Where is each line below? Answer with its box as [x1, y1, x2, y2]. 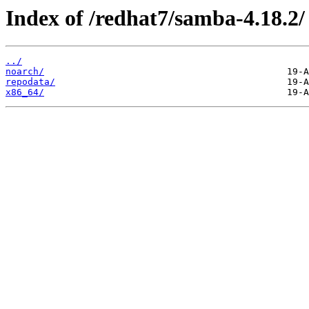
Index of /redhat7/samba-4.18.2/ [6, 6, 305, 30]
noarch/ [6, 66, 44, 77]
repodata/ [6, 77, 55, 88]
